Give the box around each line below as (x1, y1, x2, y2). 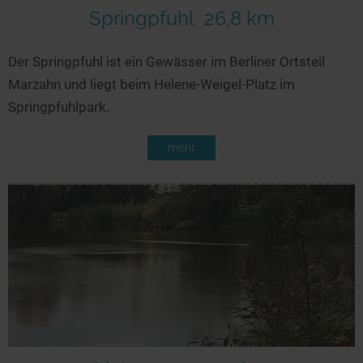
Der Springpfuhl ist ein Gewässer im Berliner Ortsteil (8, 53, 325, 70)
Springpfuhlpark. (8, 99, 109, 116)
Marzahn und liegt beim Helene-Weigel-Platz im (8, 76, 295, 93)
